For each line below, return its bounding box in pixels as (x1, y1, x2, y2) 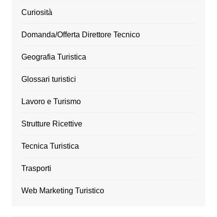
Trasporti (21, 164, 51, 173)
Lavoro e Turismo (21, 97, 81, 106)
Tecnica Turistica (21, 142, 79, 151)
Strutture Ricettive (21, 120, 82, 128)
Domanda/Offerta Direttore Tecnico (21, 31, 140, 39)
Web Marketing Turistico (21, 186, 104, 195)
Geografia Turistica (21, 53, 86, 62)
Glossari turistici (21, 75, 76, 84)
